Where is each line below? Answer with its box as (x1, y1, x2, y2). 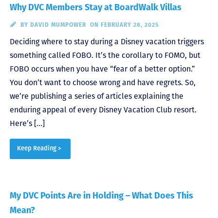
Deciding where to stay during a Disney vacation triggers (10, 36, 204, 46)
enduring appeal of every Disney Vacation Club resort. (10, 105, 197, 114)
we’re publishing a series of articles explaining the (10, 91, 183, 101)
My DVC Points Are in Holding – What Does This (10, 190, 193, 201)
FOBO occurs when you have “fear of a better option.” (10, 64, 195, 73)
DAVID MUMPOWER (30, 21, 86, 28)
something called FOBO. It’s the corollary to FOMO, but (10, 50, 200, 60)
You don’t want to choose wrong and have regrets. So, (10, 77, 196, 87)
